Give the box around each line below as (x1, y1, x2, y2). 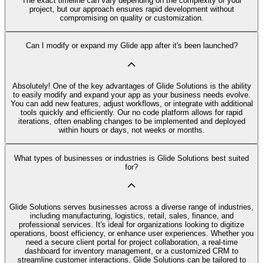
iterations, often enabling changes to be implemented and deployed (18, 117, 245, 126)
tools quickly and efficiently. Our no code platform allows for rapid (21, 108, 242, 117)
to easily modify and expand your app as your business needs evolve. (12, 90, 251, 100)
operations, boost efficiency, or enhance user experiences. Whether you (9, 229, 254, 238)
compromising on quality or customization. (59, 13, 204, 22)
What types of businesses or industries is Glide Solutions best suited (14, 153, 249, 163)
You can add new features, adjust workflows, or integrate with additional (10, 99, 253, 109)
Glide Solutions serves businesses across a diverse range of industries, (9, 203, 254, 212)
